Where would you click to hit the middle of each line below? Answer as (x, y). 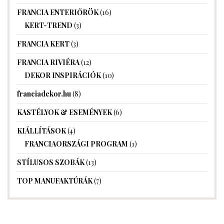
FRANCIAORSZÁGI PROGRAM (76, 144)
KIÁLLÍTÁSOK (41, 131)
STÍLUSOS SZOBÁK (51, 162)
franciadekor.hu (44, 94)
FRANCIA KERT (43, 44)
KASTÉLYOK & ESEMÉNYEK (64, 112)
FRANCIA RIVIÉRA (48, 62)
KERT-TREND (48, 25)
